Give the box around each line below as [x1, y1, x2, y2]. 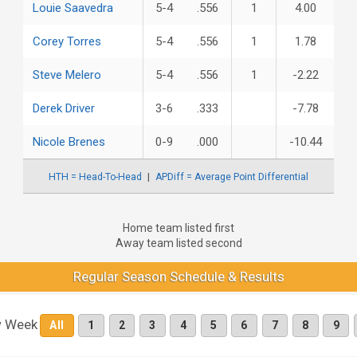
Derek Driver [33, 100, 95, 116]
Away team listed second [115, 236, 242, 249]
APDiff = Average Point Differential [155, 171, 308, 182]
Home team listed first [123, 221, 234, 234]
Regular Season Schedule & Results [73, 269, 284, 285]
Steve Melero [33, 67, 101, 82]
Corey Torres [33, 33, 101, 49]
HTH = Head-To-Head [49, 171, 143, 182]
